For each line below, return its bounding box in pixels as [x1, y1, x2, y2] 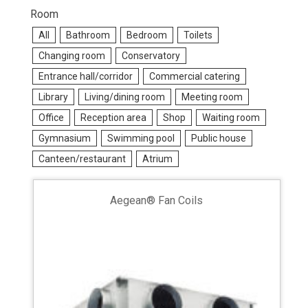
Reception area [80, 112, 146, 123]
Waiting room [202, 112, 260, 123]
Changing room [38, 50, 105, 61]
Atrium [142, 153, 173, 164]
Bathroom [66, 30, 110, 41]
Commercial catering [149, 71, 240, 82]
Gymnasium [38, 133, 91, 144]
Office [38, 112, 64, 123]
